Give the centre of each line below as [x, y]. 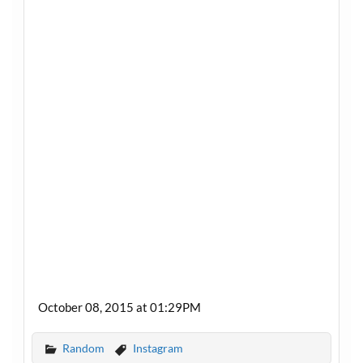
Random [83, 348]
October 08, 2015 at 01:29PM [119, 307]
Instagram [158, 348]
